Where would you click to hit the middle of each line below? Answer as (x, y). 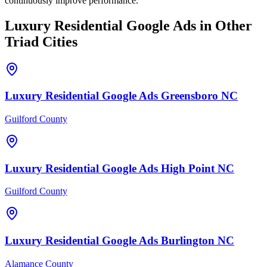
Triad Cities (41, 41)
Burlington (188, 241)
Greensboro (190, 96)
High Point (188, 168)
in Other (224, 25)
